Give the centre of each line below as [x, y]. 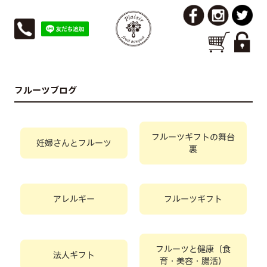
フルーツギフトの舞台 [193, 137]
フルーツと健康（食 [193, 249]
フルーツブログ [45, 90]
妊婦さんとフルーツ [74, 143]
